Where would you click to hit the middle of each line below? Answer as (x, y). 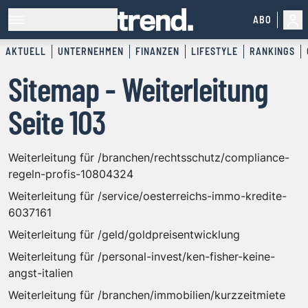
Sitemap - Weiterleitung (138, 89)
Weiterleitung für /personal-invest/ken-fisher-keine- (142, 257)
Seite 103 (57, 122)
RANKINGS (272, 52)
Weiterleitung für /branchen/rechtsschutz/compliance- (149, 158)
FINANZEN (157, 52)
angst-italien (41, 273)
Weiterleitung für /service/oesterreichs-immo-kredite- (147, 196)
